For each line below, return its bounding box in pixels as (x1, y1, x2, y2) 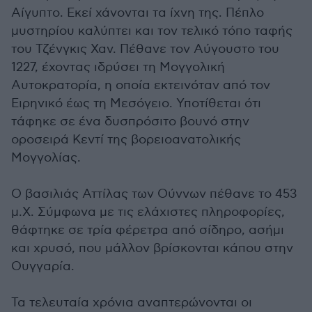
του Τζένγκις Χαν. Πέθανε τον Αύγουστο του (11, 41, 279, 56)
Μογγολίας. (11, 150, 81, 165)
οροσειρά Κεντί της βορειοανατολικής (11, 132, 241, 147)
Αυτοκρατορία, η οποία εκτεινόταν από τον (11, 77, 270, 93)
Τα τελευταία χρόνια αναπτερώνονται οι (11, 295, 252, 310)
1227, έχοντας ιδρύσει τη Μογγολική (11, 59, 225, 75)
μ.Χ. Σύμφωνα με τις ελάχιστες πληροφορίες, (11, 204, 285, 219)
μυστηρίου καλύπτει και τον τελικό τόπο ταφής (11, 23, 292, 38)
